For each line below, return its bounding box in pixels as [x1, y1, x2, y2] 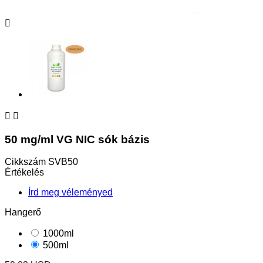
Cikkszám [5, 157, 48, 167]
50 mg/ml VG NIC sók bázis [5, 133, 150, 146]
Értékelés [5, 167, 46, 178]
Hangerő [5, 207, 41, 218]
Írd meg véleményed [28, 187, 113, 198]
